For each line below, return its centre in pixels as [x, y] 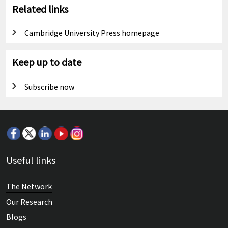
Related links [40, 9]
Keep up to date [47, 62]
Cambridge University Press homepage [92, 33]
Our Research [29, 202]
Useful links [31, 160]
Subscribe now [49, 87]
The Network [29, 187]
